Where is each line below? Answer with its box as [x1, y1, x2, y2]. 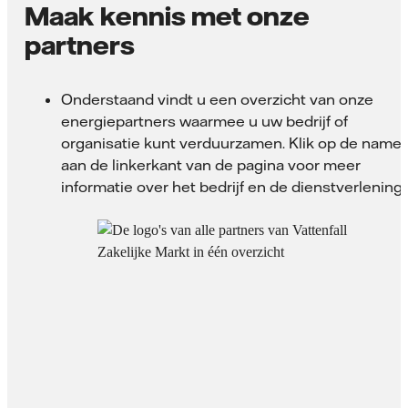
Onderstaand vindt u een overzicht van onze [61, 89, 373, 108]
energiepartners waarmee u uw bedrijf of [61, 111, 348, 130]
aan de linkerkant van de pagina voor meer [61, 155, 361, 174]
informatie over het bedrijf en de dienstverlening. [61, 177, 405, 196]
